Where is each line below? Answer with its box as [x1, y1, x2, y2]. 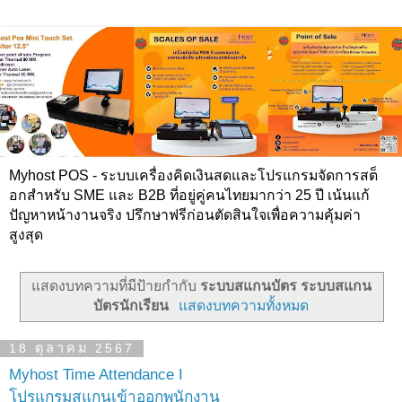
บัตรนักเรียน [93, 298, 170, 314]
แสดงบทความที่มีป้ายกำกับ [31, 278, 200, 294]
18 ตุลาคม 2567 [9, 341, 135, 356]
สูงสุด [9, 227, 43, 243]
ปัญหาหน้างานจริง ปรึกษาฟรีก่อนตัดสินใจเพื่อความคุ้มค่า [9, 207, 361, 223]
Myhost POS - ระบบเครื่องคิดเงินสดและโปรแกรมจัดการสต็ [9, 168, 378, 184]
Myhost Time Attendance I [9, 365, 183, 384]
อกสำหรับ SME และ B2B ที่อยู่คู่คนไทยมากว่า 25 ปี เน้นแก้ [9, 188, 370, 204]
